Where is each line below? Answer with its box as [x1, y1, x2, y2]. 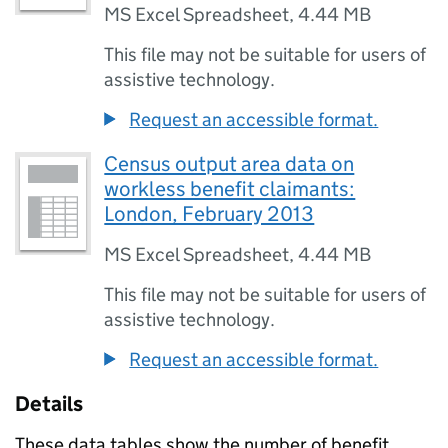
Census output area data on [104, 151, 355, 177]
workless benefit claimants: [104, 176, 356, 202]
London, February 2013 [104, 201, 315, 227]
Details [15, 391, 83, 417]
